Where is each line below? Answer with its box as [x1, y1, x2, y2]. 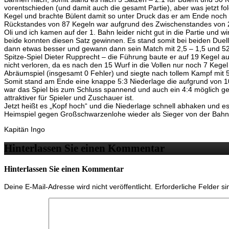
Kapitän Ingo [4, 125, 45, 133]
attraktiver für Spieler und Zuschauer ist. [4, 93, 134, 102]
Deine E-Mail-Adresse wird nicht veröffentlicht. [4, 182, 153, 191]
